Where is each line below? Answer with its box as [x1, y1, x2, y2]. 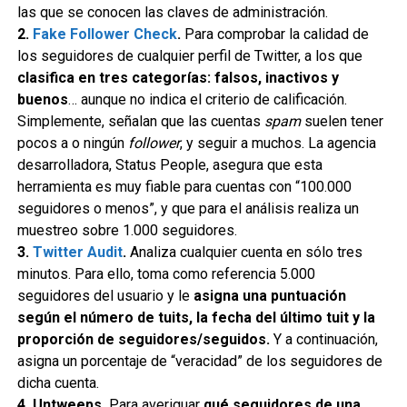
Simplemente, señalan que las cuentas [16, 113, 264, 130]
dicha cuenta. [16, 374, 99, 392]
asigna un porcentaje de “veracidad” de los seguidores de [16, 352, 382, 370]
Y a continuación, [269, 331, 378, 348]
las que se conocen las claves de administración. [16, 4, 328, 21]
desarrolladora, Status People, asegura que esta [16, 156, 323, 174]
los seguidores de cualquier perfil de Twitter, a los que [16, 47, 362, 65]
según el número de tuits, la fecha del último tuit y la [16, 309, 375, 326]
